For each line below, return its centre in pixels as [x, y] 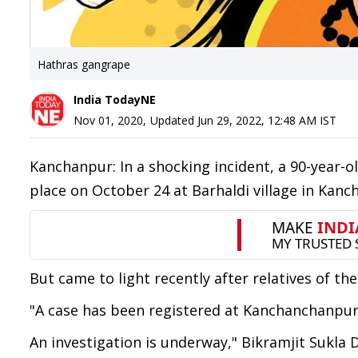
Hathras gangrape [84, 64]
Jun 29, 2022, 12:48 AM [257, 120]
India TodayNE [115, 99]
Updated [174, 120]
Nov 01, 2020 [108, 120]
